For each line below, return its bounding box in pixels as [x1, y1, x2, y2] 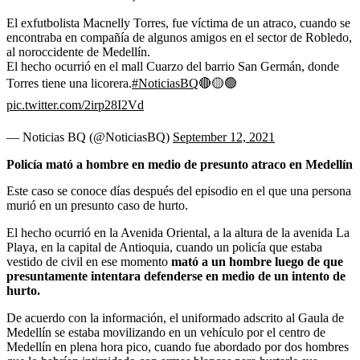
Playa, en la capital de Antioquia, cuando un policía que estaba [6, 239, 322, 254]
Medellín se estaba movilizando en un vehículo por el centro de [6, 325, 325, 339]
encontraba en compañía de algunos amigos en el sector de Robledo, [6, 30, 352, 44]
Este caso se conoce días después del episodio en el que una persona [6, 183, 351, 198]
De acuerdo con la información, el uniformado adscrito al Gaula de [6, 310, 344, 325]
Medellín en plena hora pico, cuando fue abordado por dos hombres [6, 339, 349, 354]
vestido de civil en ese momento [6, 254, 171, 268]
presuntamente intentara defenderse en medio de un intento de [6, 268, 346, 283]
